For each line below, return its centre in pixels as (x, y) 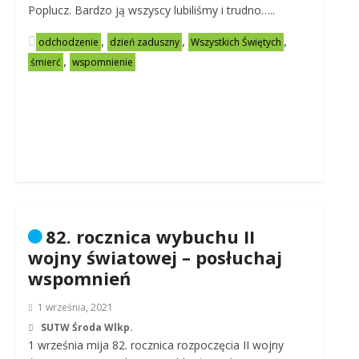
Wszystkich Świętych (236, 42)
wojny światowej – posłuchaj (155, 257)
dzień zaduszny (144, 42)
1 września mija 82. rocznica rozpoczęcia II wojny (155, 345)
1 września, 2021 (75, 307)
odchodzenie (68, 42)
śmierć (45, 62)
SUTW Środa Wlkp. (87, 327)
